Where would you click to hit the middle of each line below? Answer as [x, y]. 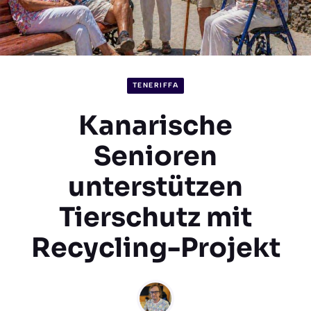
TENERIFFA [155, 85]
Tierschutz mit [155, 217]
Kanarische [155, 125]
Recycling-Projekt [155, 247]
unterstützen [155, 186]
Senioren [155, 156]
